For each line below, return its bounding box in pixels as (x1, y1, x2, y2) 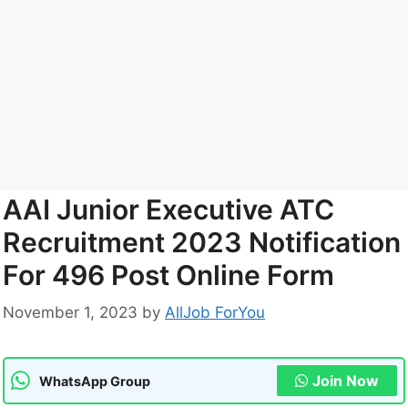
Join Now (312, 372, 379, 391)
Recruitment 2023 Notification (3, 225, 401, 259)
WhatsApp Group (39, 372, 150, 389)
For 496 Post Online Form (3, 258, 334, 291)
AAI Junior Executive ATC (3, 192, 334, 226)
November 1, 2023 (3, 303, 138, 322)
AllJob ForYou (165, 303, 265, 322)
